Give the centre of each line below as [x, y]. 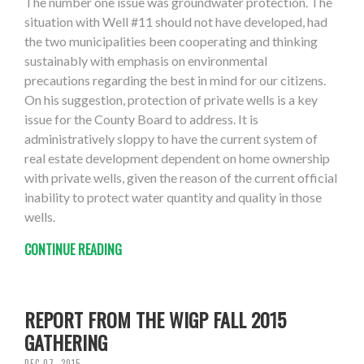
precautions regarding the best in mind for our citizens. [175, 80]
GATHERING [66, 342]
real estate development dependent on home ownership [177, 158]
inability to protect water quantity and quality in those [173, 197]
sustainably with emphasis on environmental [146, 61]
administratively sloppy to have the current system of [171, 139]
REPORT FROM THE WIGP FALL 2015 [155, 320]
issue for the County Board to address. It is [141, 119]
